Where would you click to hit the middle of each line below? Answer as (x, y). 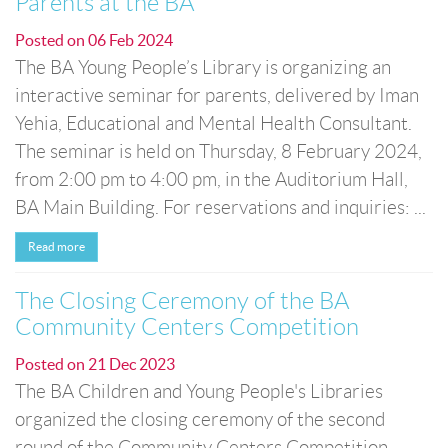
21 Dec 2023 (131, 364)
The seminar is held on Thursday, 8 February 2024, (218, 151)
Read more (56, 246)
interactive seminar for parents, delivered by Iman (217, 95)
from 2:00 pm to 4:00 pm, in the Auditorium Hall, (211, 179)
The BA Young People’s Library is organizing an (203, 67)
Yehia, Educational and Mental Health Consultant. (213, 123)
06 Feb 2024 (130, 40)
